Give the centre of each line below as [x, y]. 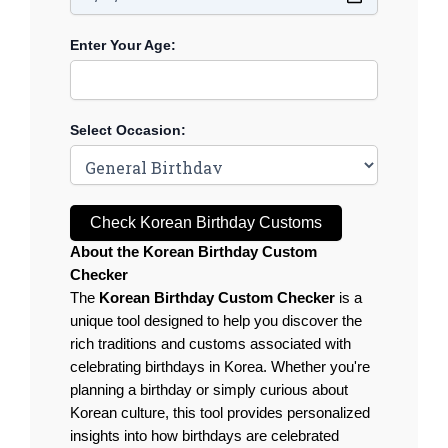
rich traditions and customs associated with [210, 344]
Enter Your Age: [123, 45]
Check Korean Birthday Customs [206, 223]
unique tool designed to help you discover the [216, 321]
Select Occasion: [128, 130]
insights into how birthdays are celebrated [204, 436]
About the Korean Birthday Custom [193, 252]
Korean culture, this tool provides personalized [220, 413]
